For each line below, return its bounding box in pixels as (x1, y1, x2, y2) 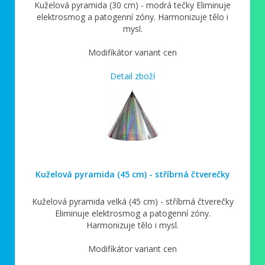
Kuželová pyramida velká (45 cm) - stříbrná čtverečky (31, 195, 234, 207)
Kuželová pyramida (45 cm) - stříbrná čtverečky (35, 168, 230, 180)
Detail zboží (110, 70, 155, 82)
